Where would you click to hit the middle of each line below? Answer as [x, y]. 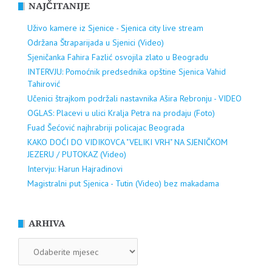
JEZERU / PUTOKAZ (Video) [77, 155]
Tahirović [44, 84]
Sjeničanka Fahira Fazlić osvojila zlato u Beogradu [118, 57]
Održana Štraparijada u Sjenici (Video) [96, 43]
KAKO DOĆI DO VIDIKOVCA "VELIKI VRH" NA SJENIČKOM [127, 142]
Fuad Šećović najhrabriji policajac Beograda [106, 128]
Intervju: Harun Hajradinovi [75, 169]
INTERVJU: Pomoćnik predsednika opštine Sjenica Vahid [127, 72]
